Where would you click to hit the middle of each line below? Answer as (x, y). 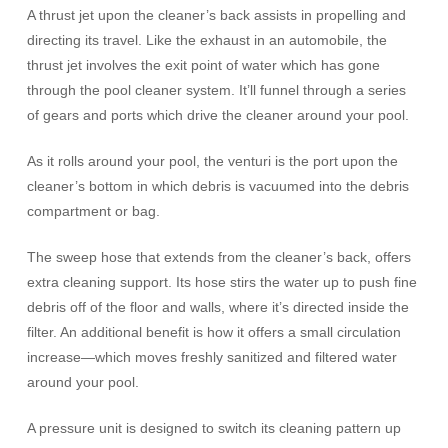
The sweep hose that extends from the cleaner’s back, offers (218, 257)
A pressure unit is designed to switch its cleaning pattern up (213, 428)
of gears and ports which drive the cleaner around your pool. (217, 115)
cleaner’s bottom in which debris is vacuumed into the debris (217, 186)
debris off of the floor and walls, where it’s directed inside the (217, 307)
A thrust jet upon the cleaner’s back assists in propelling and (216, 15)
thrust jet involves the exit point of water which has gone (203, 65)
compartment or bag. (93, 211)
